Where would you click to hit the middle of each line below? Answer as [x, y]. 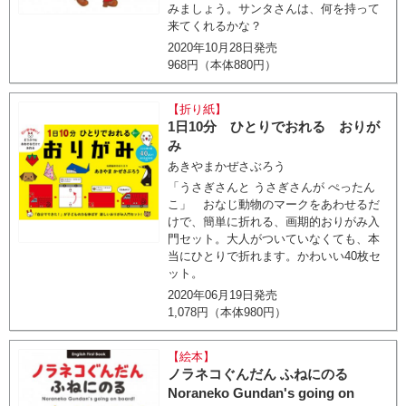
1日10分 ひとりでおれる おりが [274, 126]
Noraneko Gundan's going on [261, 393]
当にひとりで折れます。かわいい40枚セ [275, 256]
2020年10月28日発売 [223, 48]
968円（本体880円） [222, 65]
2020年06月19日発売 [223, 295]
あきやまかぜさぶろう [227, 166]
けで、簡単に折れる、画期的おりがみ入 [274, 222]
